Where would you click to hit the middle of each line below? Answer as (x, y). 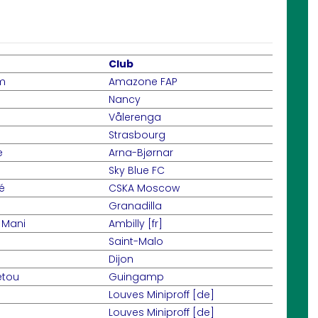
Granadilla (135, 206)
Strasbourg (137, 135)
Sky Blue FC (137, 170)
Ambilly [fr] (136, 224)
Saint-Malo (136, 241)
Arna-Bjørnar (141, 153)
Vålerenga (135, 117)
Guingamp (136, 277)
